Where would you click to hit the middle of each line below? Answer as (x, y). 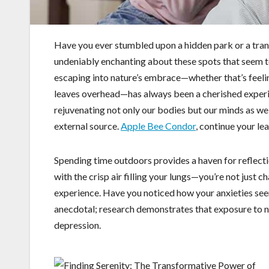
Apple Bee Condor (158, 126)
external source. (87, 126)
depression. (77, 225)
